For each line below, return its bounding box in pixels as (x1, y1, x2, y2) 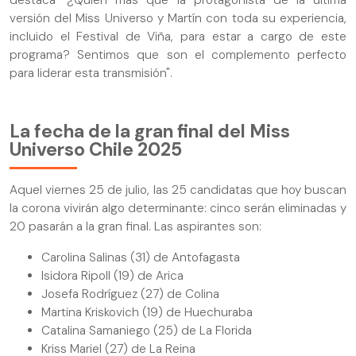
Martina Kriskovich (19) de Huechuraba (41, 304, 253, 320)
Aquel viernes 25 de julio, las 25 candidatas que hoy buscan (10, 182, 346, 199)
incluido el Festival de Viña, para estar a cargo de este (10, 28, 346, 44)
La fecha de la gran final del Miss (10, 118, 290, 143)
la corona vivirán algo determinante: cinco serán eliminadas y (10, 200, 346, 217)
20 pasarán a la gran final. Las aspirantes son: (10, 219, 261, 235)
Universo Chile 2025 (10, 137, 182, 161)
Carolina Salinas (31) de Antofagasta (41, 249, 240, 265)
